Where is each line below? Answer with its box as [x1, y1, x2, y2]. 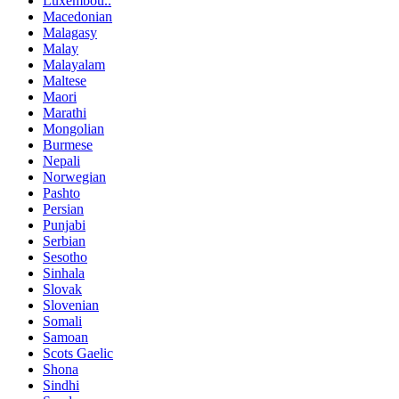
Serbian [43, 232, 85, 248]
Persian [43, 200, 84, 216]
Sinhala [43, 265, 85, 281]
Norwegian [43, 168, 106, 184]
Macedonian [43, 8, 112, 24]
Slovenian [43, 297, 99, 313]
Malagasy [43, 24, 97, 40]
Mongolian [43, 120, 104, 136]
